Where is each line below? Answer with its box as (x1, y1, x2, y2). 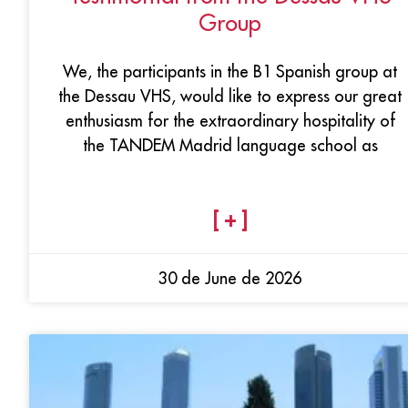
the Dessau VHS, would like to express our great (58, 85, 402, 107)
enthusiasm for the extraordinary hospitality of (65, 109, 395, 131)
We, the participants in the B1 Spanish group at (63, 60, 397, 82)
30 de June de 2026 (158, 267, 301, 289)
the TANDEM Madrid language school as (82, 134, 378, 156)
